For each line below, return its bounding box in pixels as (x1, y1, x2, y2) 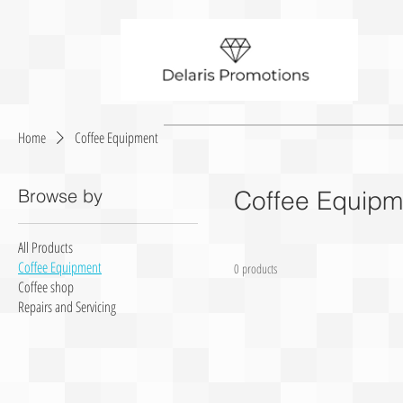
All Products (18, 237, 73, 258)
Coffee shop (18, 277, 74, 298)
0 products (234, 260, 277, 278)
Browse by (18, 184, 103, 208)
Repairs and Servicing (18, 297, 116, 318)
